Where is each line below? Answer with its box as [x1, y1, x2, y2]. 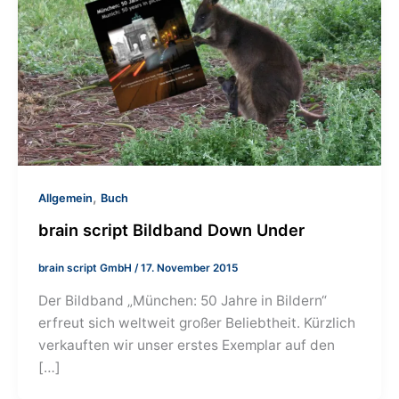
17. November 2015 [141, 262, 239, 275]
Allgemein [38, 191, 94, 206]
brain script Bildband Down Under [38, 219, 305, 240]
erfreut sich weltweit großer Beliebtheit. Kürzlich [38, 313, 356, 331]
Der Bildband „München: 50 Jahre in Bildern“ [38, 291, 328, 309]
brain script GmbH [38, 262, 135, 275]
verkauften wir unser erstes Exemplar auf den [38, 336, 336, 354]
